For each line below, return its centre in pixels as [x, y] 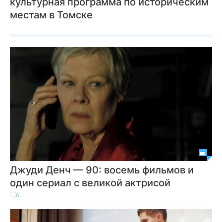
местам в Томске [51, 15]
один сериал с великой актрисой [90, 183]
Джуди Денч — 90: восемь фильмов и [102, 170]
